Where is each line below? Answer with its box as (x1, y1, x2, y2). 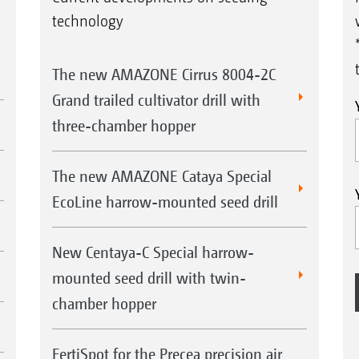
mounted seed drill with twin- (51, 268, 246, 288)
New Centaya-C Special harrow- (51, 243, 254, 262)
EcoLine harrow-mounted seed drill (51, 192, 278, 212)
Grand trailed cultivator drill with (51, 91, 260, 110)
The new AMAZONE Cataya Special (51, 167, 272, 186)
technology (51, 12, 123, 31)
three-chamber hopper (51, 116, 196, 135)
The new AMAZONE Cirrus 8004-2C (51, 65, 276, 84)
